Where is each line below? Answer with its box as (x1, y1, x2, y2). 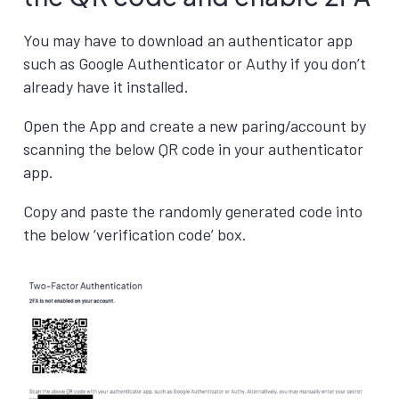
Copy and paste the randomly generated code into (23, 201, 362, 221)
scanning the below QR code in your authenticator (23, 139, 363, 159)
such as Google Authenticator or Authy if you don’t (23, 53, 366, 73)
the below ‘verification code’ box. (23, 224, 247, 244)
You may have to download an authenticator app (23, 30, 353, 50)
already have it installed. (23, 77, 189, 96)
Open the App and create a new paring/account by (23, 116, 366, 135)
